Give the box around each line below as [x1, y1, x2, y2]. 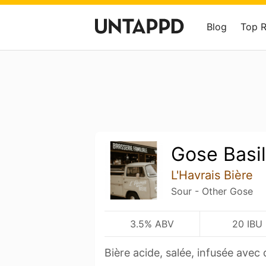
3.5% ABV [129, 217, 174, 230]
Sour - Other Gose [170, 185, 253, 197]
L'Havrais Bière [170, 168, 253, 182]
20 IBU [232, 217, 262, 230]
